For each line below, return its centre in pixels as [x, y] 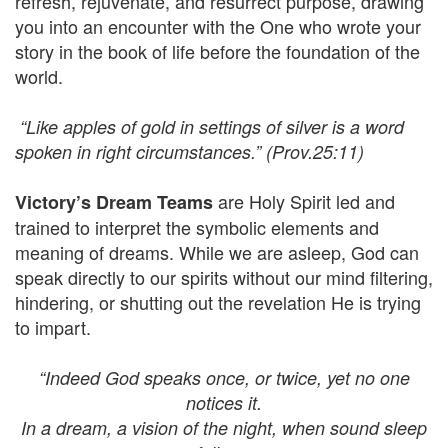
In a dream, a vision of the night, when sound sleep [224, 428]
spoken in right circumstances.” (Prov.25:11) [189, 152]
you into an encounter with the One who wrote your [218, 26]
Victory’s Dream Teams [114, 202]
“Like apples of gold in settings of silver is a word [209, 127]
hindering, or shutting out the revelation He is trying [218, 302]
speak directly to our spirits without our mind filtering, [224, 277]
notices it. [224, 403]
